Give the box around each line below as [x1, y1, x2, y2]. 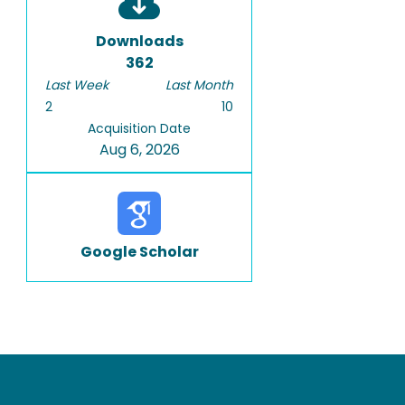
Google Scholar [80, 241, 199, 262]
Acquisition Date [88, 119, 191, 137]
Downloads [95, 31, 184, 52]
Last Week [45, 76, 108, 94]
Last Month [165, 76, 233, 94]
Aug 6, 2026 [99, 139, 180, 160]
